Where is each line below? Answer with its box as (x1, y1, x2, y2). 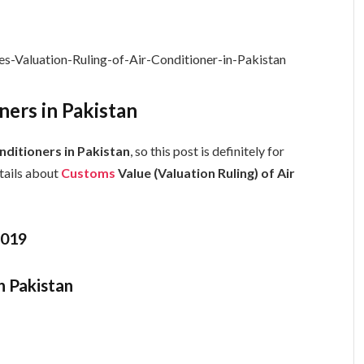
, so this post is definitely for (130, 143, 285, 159)
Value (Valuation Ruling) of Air (115, 165, 296, 181)
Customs (61, 165, 116, 181)
